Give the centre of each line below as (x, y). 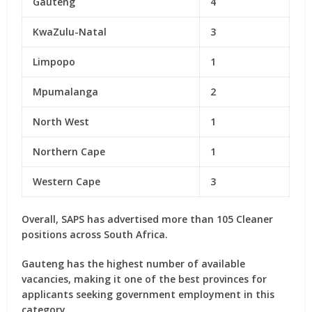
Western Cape (67, 181)
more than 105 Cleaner (218, 219)
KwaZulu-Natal (70, 32)
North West (61, 122)
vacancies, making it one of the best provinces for (145, 279)
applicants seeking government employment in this (148, 294)
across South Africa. (118, 234)
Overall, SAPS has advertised (92, 219)
